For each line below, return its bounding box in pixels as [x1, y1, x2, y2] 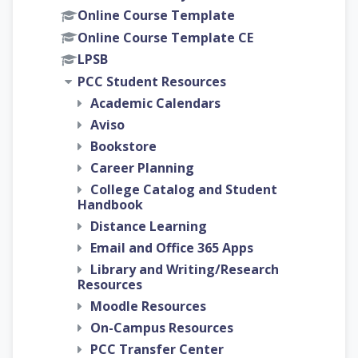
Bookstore [90, 137, 157, 155]
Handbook [78, 195, 143, 213]
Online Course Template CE [78, 28, 253, 46]
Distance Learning [90, 217, 207, 235]
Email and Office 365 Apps [90, 238, 253, 257]
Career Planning [90, 158, 194, 177]
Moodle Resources [90, 296, 206, 315]
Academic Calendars [90, 93, 221, 112]
